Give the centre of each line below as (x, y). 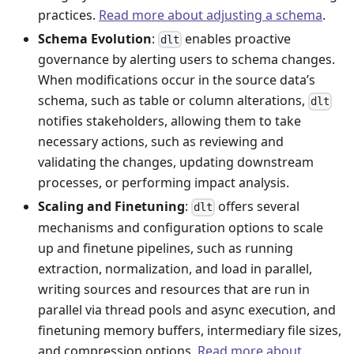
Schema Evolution (95, 38)
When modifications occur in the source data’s (177, 80)
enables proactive (237, 38)
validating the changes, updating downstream (176, 162)
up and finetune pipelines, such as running (166, 248)
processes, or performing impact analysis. (164, 183)
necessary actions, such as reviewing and (161, 142)
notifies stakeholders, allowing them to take (169, 121)
